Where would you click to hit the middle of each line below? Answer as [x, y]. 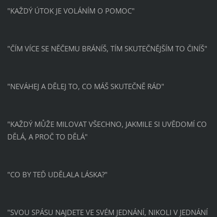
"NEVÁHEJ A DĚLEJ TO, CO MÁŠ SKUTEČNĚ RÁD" [85, 86]
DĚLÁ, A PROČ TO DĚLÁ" [47, 136]
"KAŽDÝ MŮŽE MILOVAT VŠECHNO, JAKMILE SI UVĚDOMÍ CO [107, 124]
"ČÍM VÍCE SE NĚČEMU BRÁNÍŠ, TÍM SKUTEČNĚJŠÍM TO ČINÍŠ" [107, 48]
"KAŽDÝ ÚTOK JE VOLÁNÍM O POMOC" [71, 10]
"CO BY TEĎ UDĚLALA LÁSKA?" [57, 174]
